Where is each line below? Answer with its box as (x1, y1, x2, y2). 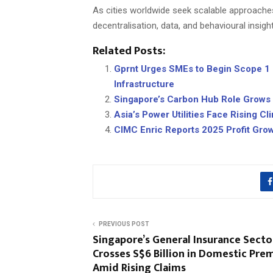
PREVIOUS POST (99, 221, 149, 228)
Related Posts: (93, 41, 165, 61)
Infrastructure (114, 79, 174, 90)
